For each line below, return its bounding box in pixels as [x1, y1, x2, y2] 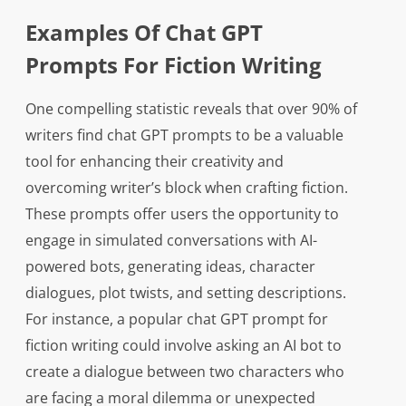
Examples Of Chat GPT [24, 17, 263, 48]
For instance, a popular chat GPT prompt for [24, 309, 328, 330]
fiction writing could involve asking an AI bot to [24, 335, 342, 356]
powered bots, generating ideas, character [24, 256, 315, 277]
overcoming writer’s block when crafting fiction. [24, 178, 348, 198]
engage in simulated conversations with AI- [24, 230, 317, 251]
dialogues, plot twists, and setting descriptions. [24, 283, 346, 304]
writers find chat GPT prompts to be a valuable [24, 125, 343, 146]
